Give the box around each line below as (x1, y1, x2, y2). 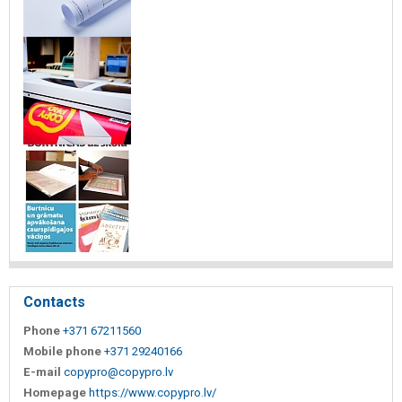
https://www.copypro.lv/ (89, 385, 216, 399)
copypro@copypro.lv (64, 364, 173, 379)
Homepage (23, 385, 86, 399)
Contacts (23, 293, 85, 310)
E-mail (23, 364, 61, 379)
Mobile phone (23, 344, 101, 358)
